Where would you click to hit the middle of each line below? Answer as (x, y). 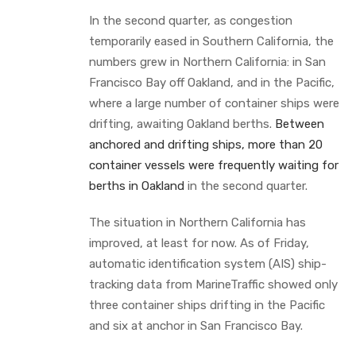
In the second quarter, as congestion (191, 20)
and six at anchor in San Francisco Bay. (196, 325)
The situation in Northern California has (197, 222)
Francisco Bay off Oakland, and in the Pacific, (212, 82)
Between (300, 124)
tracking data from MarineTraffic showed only (213, 284)
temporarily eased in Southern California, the (211, 41)
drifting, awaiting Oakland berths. (182, 124)
